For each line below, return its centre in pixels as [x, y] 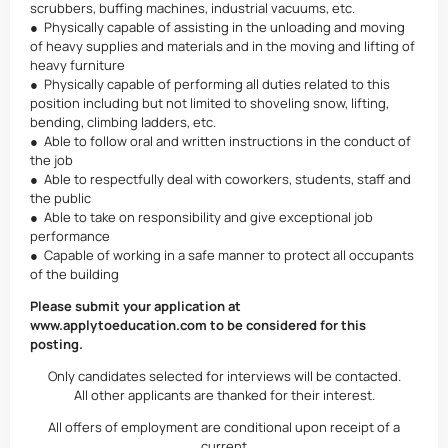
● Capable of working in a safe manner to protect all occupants [222, 255]
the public [60, 198]
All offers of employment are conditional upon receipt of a [224, 427]
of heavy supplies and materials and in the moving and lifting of [222, 46]
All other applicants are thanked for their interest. [224, 395]
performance [70, 236]
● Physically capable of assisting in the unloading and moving [217, 27]
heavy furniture [77, 65]
